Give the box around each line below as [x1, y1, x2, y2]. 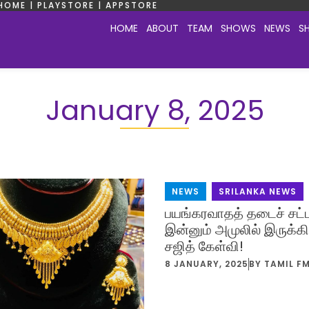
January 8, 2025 [45, 90, 264, 130]
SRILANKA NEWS [219, 185, 297, 197]
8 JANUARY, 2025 [165, 257, 248, 270]
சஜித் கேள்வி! [165, 236, 243, 256]
